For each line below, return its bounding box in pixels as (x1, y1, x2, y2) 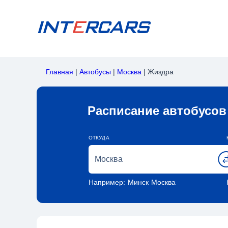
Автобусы (79, 68, 111, 76)
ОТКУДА (88, 135, 109, 140)
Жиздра (148, 68, 174, 76)
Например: (88, 178, 125, 186)
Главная (46, 68, 73, 76)
